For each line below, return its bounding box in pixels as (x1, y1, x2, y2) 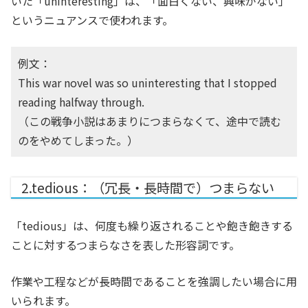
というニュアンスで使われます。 (11, 12, 173, 29)
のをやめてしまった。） (18, 132, 138, 149)
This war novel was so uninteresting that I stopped (18, 74, 277, 91)
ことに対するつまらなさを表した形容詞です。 (11, 236, 240, 254)
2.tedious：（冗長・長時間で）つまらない (21, 178, 274, 198)
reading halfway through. (18, 93, 144, 111)
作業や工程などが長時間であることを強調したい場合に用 (11, 273, 297, 290)
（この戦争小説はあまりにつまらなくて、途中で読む (18, 113, 281, 130)
